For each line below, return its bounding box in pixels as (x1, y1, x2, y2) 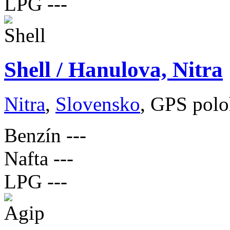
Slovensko (55, 92, 140, 115)
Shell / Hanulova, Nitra (4, 57, 223, 82)
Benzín (4, 124, 61, 146)
